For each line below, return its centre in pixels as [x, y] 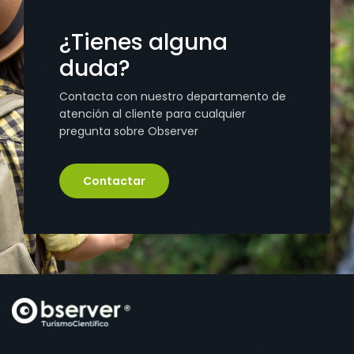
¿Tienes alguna [143, 42]
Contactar [114, 181]
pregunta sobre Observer [129, 131]
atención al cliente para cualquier [153, 113]
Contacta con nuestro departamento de [173, 96]
